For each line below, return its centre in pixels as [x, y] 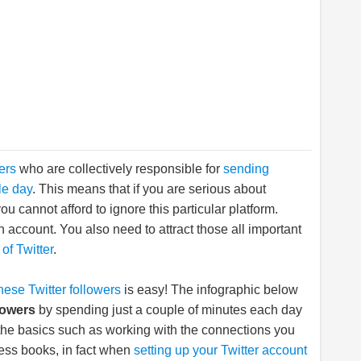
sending [246, 169]
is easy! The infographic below [210, 290]
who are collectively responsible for [121, 169]
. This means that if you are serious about [149, 189]
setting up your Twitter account [220, 350]
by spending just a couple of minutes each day [169, 310]
